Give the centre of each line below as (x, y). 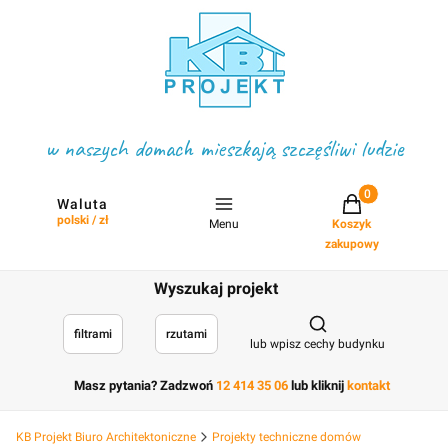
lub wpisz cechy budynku (317, 344)
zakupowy (351, 244)
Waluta (82, 204)
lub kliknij (317, 385)
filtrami (93, 334)
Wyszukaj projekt (216, 288)
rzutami (186, 334)
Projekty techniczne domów (286, 437)
